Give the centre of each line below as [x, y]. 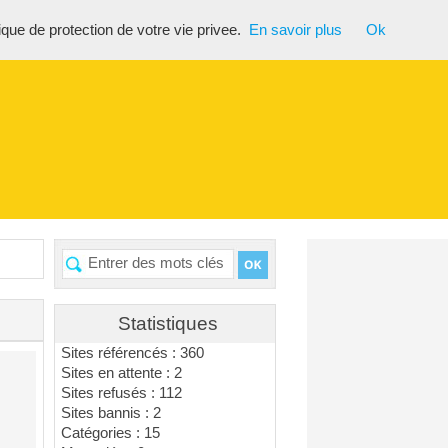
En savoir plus [295, 30]
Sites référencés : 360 [133, 353]
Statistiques [167, 323]
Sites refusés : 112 [122, 393]
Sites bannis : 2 [111, 413]
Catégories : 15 [111, 433]
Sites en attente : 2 [122, 373]
